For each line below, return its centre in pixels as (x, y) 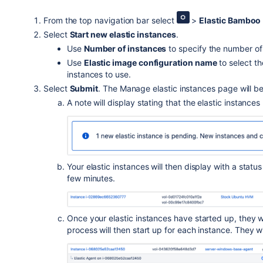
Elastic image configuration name (150, 63)
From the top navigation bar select (110, 21)
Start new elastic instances (123, 35)
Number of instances (125, 49)
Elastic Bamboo (230, 21)
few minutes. (91, 178)
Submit (84, 89)
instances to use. (99, 75)
